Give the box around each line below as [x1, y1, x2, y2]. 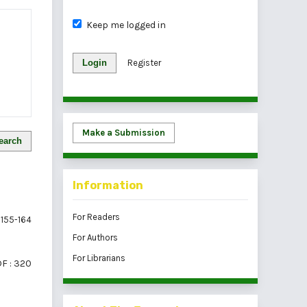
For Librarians [73, 252, 125, 263]
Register [127, 57, 161, 68]
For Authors [73, 232, 118, 243]
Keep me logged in [86, 19, 166, 31]
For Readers [73, 211, 120, 222]
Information [73, 178, 143, 192]
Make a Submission [82, 127, 165, 138]
